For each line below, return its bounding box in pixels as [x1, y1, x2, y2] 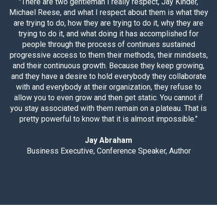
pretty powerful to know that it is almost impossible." [19, 114, 198, 124]
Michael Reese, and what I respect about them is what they [9, 8, 208, 17]
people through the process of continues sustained [22, 40, 195, 49]
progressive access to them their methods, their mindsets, [9, 50, 208, 60]
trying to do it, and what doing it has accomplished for [18, 29, 199, 38]
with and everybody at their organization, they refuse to [15, 82, 201, 92]
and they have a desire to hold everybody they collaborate [11, 72, 206, 81]
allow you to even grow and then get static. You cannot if [14, 93, 203, 102]
